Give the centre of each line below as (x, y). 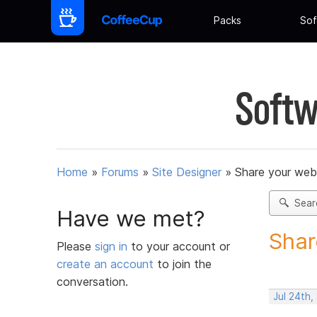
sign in (113, 246)
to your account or (180, 246)
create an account (105, 264)
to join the (183, 264)
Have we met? (131, 218)
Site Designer (187, 172)
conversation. (92, 281)
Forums (120, 172)
